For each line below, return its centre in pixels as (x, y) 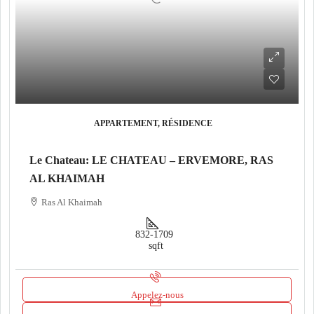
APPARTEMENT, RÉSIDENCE (153, 123)
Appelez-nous (157, 295)
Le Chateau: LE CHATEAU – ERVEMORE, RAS (151, 160)
